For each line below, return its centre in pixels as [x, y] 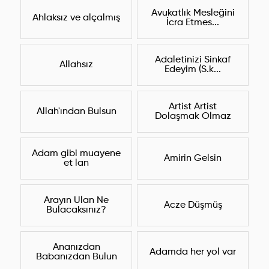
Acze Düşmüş [193, 206]
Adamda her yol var [193, 252]
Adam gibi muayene [76, 154]
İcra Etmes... [193, 23]
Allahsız [76, 65]
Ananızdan [76, 248]
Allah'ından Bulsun [76, 112]
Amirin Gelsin [193, 159]
